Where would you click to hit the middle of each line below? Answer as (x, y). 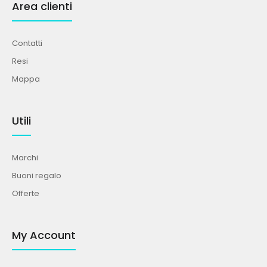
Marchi (25, 158)
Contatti (27, 43)
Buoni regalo (37, 176)
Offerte (26, 193)
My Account (44, 235)
